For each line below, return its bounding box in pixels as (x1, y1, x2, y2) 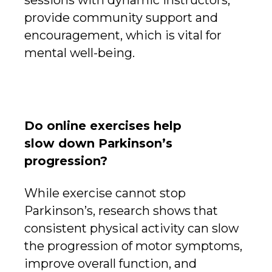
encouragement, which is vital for (24, 27, 222, 42)
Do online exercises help (24, 118, 182, 134)
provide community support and (24, 10, 218, 25)
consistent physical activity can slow (24, 221, 239, 236)
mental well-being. (24, 45, 135, 60)
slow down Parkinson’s (24, 136, 172, 151)
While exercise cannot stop (24, 186, 186, 201)
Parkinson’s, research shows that (24, 203, 218, 219)
